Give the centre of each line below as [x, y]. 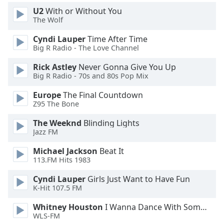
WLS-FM [46, 216]
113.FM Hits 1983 [62, 160]
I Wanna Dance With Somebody [152, 207]
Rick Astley [55, 67]
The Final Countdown [102, 95]
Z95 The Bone [56, 104]
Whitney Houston [68, 207]
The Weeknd [57, 123]
